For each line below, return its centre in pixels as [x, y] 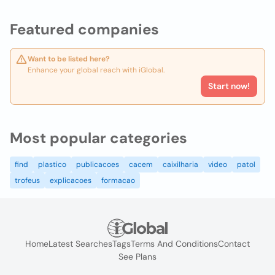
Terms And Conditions [174, 244]
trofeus [27, 180]
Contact [234, 244]
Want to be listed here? [69, 59]
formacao [118, 180]
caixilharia [180, 165]
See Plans [137, 257]
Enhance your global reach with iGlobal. [96, 70]
